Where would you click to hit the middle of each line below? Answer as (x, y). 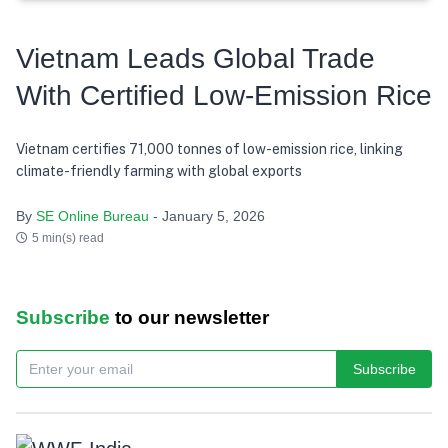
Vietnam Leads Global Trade (195, 58)
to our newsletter (189, 317)
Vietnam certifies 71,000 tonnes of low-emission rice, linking (209, 148)
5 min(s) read (68, 237)
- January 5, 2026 (209, 215)
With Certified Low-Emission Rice (224, 95)
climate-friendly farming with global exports (159, 170)
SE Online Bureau (94, 215)
